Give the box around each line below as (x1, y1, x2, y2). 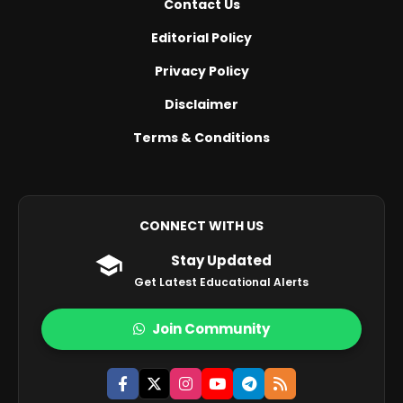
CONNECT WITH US (139, 216, 264, 235)
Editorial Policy (151, 28, 252, 47)
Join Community (152, 318, 270, 338)
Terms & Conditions (133, 128, 270, 147)
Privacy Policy (154, 61, 249, 80)
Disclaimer (165, 94, 238, 113)
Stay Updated (171, 250, 272, 270)
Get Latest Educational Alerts (134, 273, 309, 290)
